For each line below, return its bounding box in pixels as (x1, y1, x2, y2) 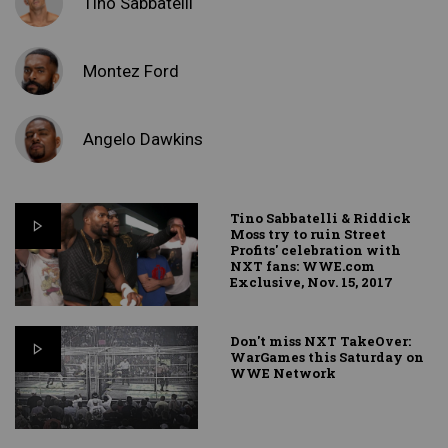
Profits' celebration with (230, 241, 402, 260)
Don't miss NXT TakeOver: (230, 332, 412, 351)
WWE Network (230, 364, 337, 383)
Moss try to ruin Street (230, 225, 387, 244)
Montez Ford (83, 60, 179, 81)
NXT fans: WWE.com (230, 257, 376, 276)
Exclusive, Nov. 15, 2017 (230, 273, 394, 292)
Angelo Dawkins (83, 128, 203, 149)
